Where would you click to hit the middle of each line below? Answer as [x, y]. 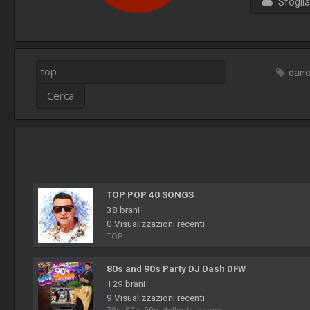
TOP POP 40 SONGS [151, 195]
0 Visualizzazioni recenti [156, 224]
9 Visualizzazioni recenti [156, 298]
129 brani [126, 284]
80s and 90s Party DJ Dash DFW [176, 269]
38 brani [124, 210]
